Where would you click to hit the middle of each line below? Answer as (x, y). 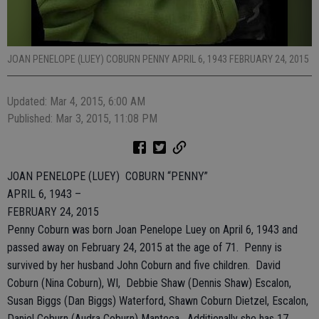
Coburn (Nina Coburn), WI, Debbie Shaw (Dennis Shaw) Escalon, (149, 283)
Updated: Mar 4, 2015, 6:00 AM (76, 101)
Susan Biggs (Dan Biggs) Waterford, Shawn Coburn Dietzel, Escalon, (158, 301)
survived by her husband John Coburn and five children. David (144, 265)
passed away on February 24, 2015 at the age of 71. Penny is (145, 247)
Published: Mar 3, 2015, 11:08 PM (82, 119)
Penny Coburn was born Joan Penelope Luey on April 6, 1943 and (152, 230)
